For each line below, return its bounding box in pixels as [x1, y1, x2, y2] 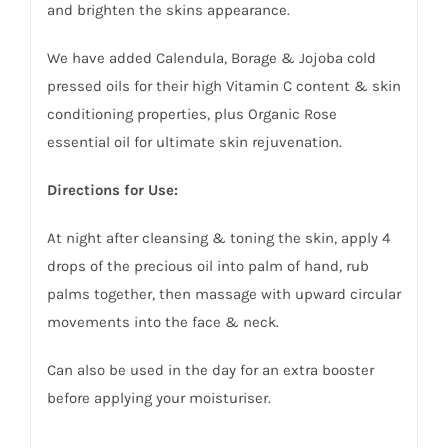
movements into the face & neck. [46, 313, 279, 332]
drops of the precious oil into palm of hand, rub [46, 257, 369, 276]
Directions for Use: [46, 181, 178, 200]
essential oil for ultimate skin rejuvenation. [46, 133, 342, 152]
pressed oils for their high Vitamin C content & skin [46, 77, 401, 96]
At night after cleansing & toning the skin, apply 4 [46, 229, 390, 248]
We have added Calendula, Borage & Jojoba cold [46, 49, 376, 68]
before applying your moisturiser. [46, 389, 271, 408]
